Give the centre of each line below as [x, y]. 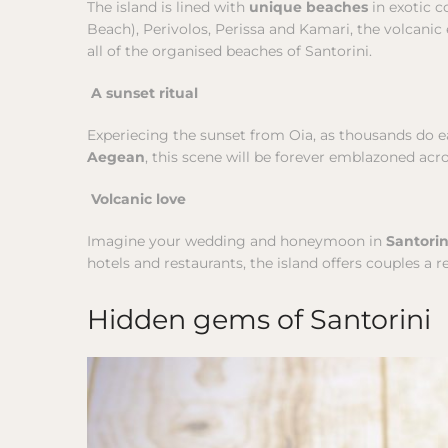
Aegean [116, 157]
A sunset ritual [144, 93]
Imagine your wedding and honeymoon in [236, 241]
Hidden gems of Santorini [259, 319]
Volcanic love [138, 199]
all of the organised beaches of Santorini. [229, 51]
